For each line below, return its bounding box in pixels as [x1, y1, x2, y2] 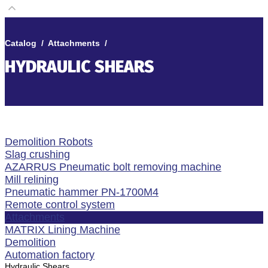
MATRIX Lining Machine [5, 223, 120, 236]
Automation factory [5, 248, 95, 261]
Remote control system [5, 198, 115, 211]
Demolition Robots [5, 135, 93, 148]
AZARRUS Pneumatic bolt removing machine [5, 160, 221, 173]
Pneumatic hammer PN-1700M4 [5, 185, 159, 198]
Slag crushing [5, 148, 70, 160]
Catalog [5, 38, 36, 48]
